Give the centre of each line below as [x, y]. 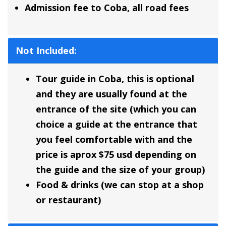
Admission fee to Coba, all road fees [107, 8]
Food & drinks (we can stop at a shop [120, 185]
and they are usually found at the [111, 94]
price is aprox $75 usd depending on [116, 155]
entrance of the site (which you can [116, 109]
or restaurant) [68, 200]
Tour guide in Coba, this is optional [115, 79]
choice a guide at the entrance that [117, 124]
